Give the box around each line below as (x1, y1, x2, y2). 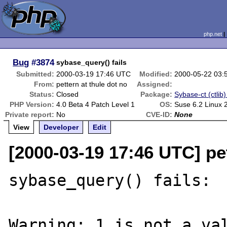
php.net (203, 31, 222, 37)
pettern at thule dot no (56, 80, 128, 88)
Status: (29, 90, 55, 98)
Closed (56, 90, 79, 98)
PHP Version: (10, 100, 55, 108)
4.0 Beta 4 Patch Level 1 (56, 100, 135, 108)
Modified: (139, 70, 173, 78)
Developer (44, 123, 79, 131)
